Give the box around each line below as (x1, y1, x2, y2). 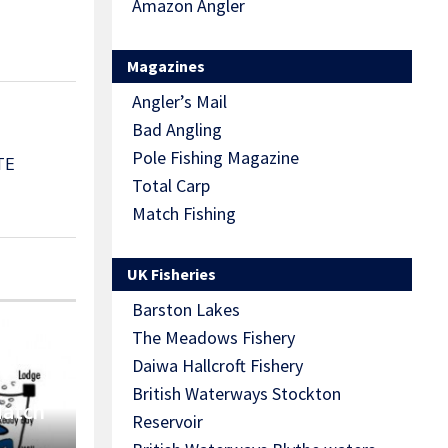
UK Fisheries (127, 264, 216, 285)
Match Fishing (132, 202, 236, 226)
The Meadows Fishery (132, 326, 295, 350)
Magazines (127, 56, 205, 77)
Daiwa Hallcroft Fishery (132, 354, 303, 378)
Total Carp (132, 174, 210, 198)
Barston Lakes (132, 298, 240, 322)
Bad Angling (132, 118, 222, 142)
